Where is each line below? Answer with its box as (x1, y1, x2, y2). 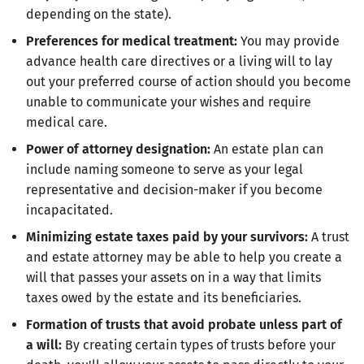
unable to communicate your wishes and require (26, 93, 311, 110)
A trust (308, 228, 349, 245)
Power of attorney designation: (26, 141, 210, 157)
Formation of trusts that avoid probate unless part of (26, 316, 342, 332)
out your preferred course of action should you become (26, 73, 351, 89)
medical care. (26, 114, 107, 130)
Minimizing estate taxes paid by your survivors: (26, 228, 308, 245)
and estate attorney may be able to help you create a (26, 249, 342, 265)
